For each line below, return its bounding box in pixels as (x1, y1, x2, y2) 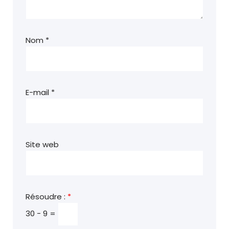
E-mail (26, 87, 51, 98)
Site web (26, 139, 59, 150)
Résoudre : (26, 191, 67, 202)
